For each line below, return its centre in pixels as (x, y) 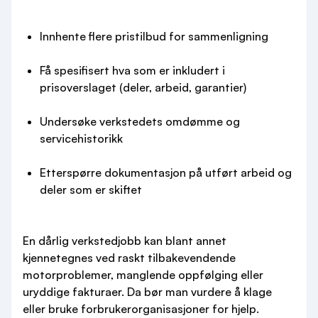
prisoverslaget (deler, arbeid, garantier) (143, 87)
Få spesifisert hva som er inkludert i (132, 70)
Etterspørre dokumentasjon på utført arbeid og (166, 172)
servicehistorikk (81, 138)
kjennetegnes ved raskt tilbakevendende (129, 258)
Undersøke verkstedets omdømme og (140, 121)
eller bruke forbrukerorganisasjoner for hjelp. (141, 309)
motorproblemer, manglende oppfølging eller (143, 275)
